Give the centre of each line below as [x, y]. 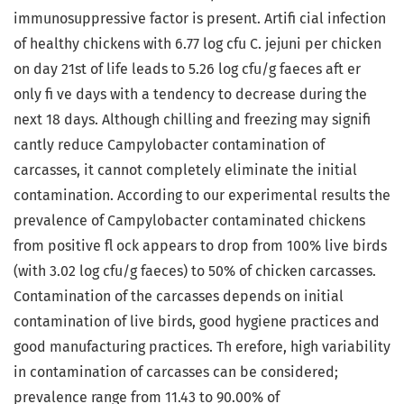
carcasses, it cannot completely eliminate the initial [185, 170]
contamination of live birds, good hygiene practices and [197, 322]
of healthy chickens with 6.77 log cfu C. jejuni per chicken [197, 44]
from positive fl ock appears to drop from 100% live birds [200, 246]
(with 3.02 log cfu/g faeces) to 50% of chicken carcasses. [195, 271]
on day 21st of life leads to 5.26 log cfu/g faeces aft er [187, 69]
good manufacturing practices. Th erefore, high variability [202, 347]
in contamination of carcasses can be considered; [176, 372]
